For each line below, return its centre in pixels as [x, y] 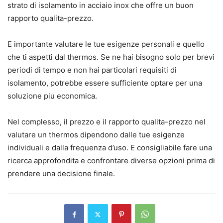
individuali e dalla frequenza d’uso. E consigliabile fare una [110, 148]
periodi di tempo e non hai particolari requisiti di [92, 70]
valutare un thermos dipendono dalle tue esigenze [96, 135]
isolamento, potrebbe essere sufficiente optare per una [105, 83]
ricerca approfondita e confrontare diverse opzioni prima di [111, 161]
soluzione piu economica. [52, 96]
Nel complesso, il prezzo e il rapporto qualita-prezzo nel [107, 122]
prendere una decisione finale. [61, 174]
